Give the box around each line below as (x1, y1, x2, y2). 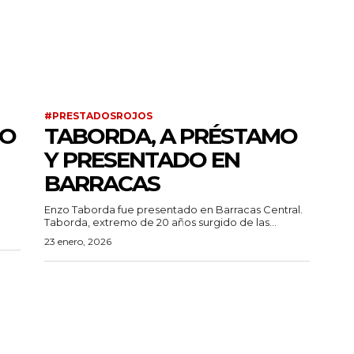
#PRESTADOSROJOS (44, 110, 153, 122)
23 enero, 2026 (44, 235, 111, 248)
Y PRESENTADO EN (44, 146, 239, 174)
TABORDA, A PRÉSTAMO (44, 122, 297, 150)
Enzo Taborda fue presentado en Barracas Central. (44, 203, 303, 217)
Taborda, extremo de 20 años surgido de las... (44, 216, 277, 229)
